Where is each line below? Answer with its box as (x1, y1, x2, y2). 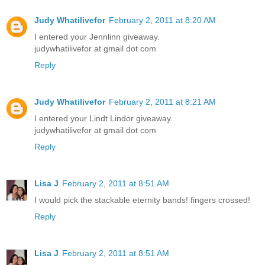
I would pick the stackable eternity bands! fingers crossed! (34, 195, 250, 205)
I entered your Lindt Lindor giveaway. (34, 114, 173, 124)
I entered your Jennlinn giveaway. (34, 32, 160, 42)
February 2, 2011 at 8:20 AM (109, 15, 216, 25)
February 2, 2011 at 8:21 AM (109, 97, 216, 107)
